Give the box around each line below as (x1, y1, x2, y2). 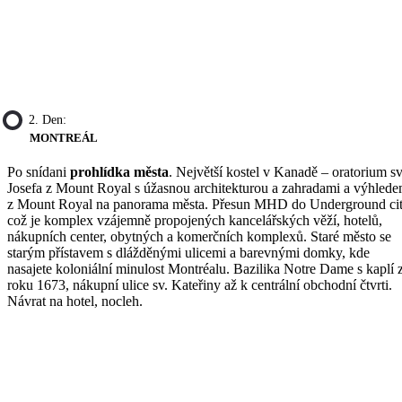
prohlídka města (70, 164, 169, 180)
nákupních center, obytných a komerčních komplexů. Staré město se (7, 229, 391, 245)
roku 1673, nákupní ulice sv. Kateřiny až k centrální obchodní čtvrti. (7, 277, 392, 293)
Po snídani (7, 164, 70, 180)
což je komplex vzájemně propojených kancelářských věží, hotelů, (7, 213, 382, 229)
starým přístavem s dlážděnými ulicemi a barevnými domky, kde (7, 245, 370, 261)
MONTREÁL (30, 130, 98, 144)
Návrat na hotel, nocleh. (7, 293, 143, 310)
